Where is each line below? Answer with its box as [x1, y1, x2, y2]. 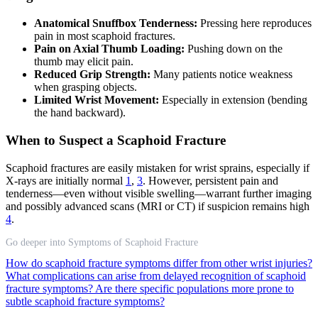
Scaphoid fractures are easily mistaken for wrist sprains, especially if [6, 161, 309, 174]
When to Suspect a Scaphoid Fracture [6, 132, 226, 148]
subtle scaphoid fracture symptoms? [6, 295, 165, 307]
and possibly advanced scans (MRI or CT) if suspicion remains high [6, 199, 309, 212]
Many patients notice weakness [150, 68, 292, 81]
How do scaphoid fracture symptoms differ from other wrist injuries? [6, 256, 312, 269]
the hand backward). [34, 106, 126, 119]
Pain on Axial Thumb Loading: [34, 43, 185, 55]
